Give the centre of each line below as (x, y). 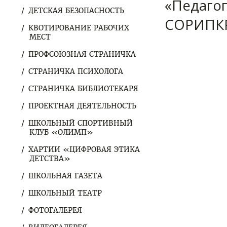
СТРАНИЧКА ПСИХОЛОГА (76, 71)
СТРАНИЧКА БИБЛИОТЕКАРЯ (83, 89)
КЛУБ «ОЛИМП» (61, 132)
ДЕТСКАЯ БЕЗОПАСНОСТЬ (76, 11)
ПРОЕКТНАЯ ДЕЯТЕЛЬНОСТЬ (82, 106)
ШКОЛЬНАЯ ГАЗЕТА (65, 176)
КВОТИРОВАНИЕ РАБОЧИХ (79, 28)
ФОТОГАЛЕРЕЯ (55, 210)
